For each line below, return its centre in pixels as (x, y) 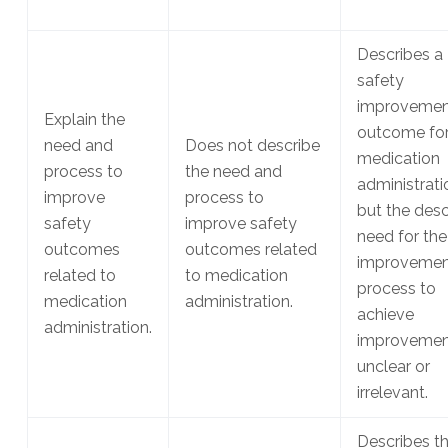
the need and (233, 172)
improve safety (240, 224)
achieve (385, 315)
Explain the (84, 120)
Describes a (399, 55)
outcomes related (250, 250)
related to (79, 276)
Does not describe (252, 146)
